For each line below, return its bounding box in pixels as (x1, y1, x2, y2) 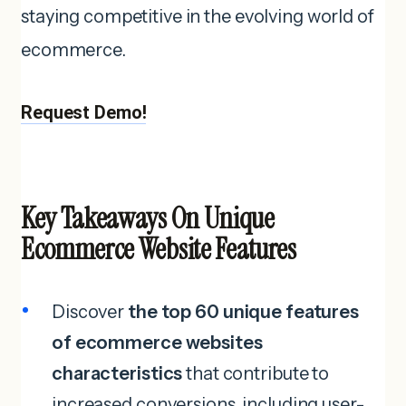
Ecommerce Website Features (21, 229, 296, 268)
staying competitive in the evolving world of (21, 5, 374, 27)
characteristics (52, 362, 183, 384)
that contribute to (182, 362, 330, 384)
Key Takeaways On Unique (21, 198, 275, 237)
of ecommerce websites (52, 331, 263, 353)
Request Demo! (21, 101, 147, 123)
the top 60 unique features (127, 300, 360, 323)
